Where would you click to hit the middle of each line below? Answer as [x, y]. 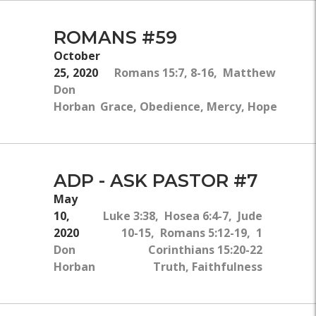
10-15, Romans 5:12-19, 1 [192, 233]
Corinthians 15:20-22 [205, 250]
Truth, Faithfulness [208, 267]
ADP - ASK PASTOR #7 [156, 181]
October [77, 56]
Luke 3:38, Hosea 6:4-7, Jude [183, 216]
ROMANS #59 [115, 37]
